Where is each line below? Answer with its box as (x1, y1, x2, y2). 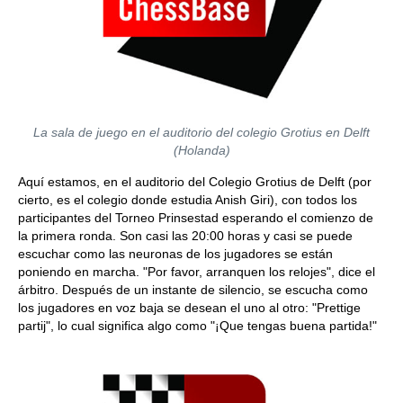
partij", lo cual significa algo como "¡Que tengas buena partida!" (18, 318, 377, 333)
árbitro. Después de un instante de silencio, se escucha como (18, 282, 368, 297)
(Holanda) (173, 143, 230, 157)
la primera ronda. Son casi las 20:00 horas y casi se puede (18, 228, 353, 243)
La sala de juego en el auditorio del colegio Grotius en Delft (33, 125, 370, 139)
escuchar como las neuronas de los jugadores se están (18, 246, 333, 261)
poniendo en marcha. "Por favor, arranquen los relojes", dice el (18, 264, 375, 279)
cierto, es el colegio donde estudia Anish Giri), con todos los (18, 193, 357, 207)
